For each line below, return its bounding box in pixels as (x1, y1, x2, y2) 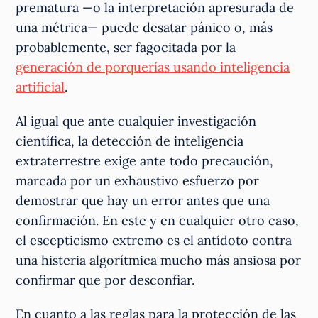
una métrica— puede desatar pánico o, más (16, 18, 273, 35)
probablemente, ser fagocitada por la (16, 38, 236, 55)
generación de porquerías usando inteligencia (16, 58, 290, 75)
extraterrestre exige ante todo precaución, (16, 152, 274, 169)
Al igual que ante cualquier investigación (16, 112, 257, 129)
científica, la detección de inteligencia (16, 132, 244, 149)
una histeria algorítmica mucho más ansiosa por (16, 251, 302, 268)
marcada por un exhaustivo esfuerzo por (16, 172, 260, 189)
